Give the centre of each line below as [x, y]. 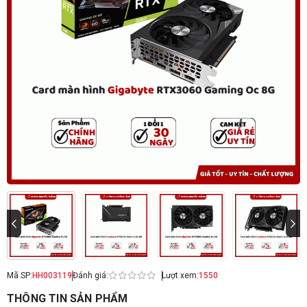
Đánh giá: [90, 275]
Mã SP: [20, 275]
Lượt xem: [180, 275]
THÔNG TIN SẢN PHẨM [67, 298]
